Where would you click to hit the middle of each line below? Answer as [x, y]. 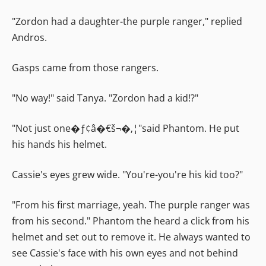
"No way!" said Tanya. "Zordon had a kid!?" [105, 98]
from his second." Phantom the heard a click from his [131, 221]
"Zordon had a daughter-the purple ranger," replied [127, 21]
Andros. [29, 37]
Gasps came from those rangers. [85, 67]
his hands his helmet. [59, 144]
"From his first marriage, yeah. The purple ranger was [131, 205]
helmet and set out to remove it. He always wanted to [131, 237]
